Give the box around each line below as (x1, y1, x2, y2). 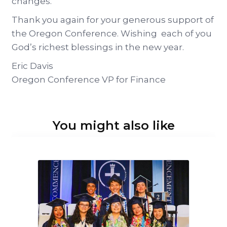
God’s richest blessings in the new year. (12, 42, 184, 53)
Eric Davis (12, 61, 53, 71)
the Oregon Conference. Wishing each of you (12, 28, 212, 39)
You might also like (52, 118, 175, 133)
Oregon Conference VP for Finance (12, 74, 166, 85)
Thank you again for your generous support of (12, 15, 214, 25)
